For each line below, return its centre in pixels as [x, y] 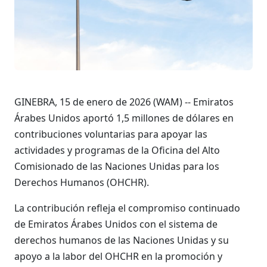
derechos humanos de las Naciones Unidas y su [122, 240]
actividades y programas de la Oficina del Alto [117, 150]
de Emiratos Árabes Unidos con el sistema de [116, 224]
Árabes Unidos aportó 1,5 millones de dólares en [124, 118]
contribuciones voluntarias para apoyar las [111, 134]
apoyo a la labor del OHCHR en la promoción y [118, 256]
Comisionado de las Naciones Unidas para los [117, 166]
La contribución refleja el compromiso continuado [127, 208]
